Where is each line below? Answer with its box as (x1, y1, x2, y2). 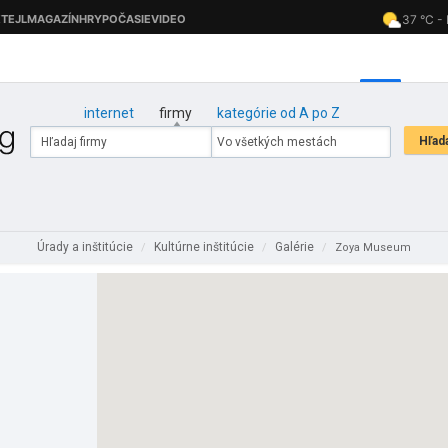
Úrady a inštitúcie (37, 240, 136, 254)
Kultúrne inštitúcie (154, 240, 257, 254)
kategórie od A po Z (216, 105, 340, 121)
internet (83, 105, 134, 121)
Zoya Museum (335, 241, 411, 254)
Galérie (275, 240, 317, 254)
